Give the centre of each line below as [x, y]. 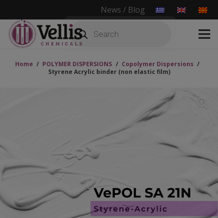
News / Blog [123, 10]
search [80, 32]
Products [84, 24]
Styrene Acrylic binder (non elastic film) [109, 72]
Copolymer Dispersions [157, 64]
